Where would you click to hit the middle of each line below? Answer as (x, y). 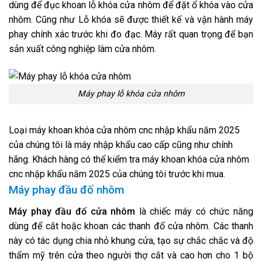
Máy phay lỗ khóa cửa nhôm (131, 94)
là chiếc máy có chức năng (196, 212)
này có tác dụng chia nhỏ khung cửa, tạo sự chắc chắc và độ (131, 241)
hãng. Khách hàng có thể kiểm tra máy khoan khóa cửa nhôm (129, 159)
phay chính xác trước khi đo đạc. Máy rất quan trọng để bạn (131, 35)
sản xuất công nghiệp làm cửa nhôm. (82, 49)
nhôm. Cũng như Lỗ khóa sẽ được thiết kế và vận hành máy (131, 20)
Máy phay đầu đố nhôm (66, 189)
